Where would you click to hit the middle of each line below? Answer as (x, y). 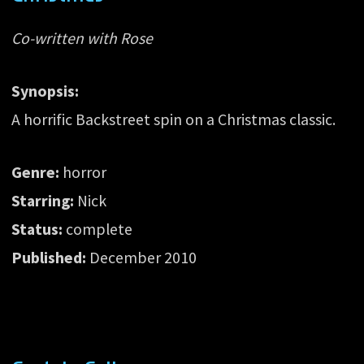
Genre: (36, 172)
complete (98, 229)
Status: (37, 229)
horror (83, 172)
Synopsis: (45, 91)
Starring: (43, 200)
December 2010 (142, 257)
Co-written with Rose (82, 39)
